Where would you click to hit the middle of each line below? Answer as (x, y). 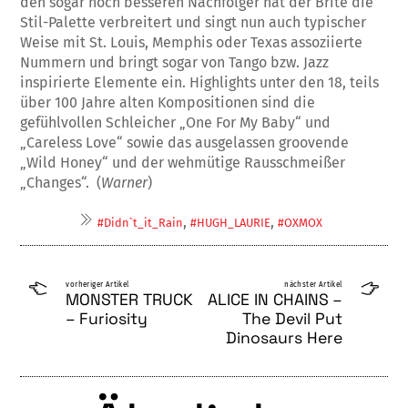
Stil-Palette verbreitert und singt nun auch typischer (194, 22)
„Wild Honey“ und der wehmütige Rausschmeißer (183, 162)
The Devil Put (292, 318)
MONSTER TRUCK (130, 299)
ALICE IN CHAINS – (275, 299)
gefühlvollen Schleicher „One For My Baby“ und (176, 122)
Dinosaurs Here (284, 337)
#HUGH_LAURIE (231, 222)
